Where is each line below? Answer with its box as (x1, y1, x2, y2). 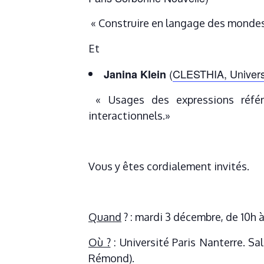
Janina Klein (104, 67, 166, 82)
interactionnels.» (88, 109, 170, 123)
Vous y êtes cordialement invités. (88, 160, 249, 173)
